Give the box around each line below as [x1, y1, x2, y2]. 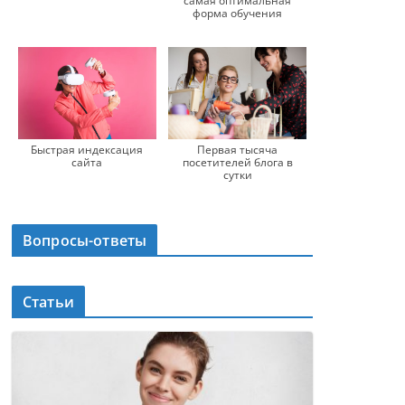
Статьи [23, 291, 74, 312]
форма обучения [193, 5, 283, 21]
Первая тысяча [197, 141, 278, 157]
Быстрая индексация [31, 141, 144, 157]
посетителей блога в [182, 154, 293, 170]
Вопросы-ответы [23, 230, 147, 250]
